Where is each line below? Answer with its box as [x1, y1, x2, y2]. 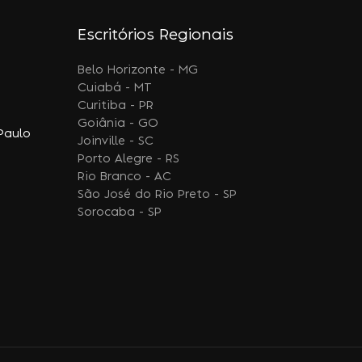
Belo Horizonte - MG [78, 65, 199, 76]
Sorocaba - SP [78, 207, 162, 218]
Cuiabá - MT [78, 82, 153, 94]
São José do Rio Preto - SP [78, 189, 238, 200]
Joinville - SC [78, 136, 154, 147]
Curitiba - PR [78, 100, 154, 112]
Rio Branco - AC [78, 171, 172, 183]
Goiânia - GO [78, 118, 159, 129]
